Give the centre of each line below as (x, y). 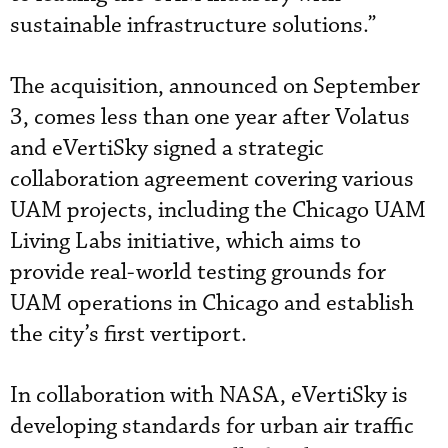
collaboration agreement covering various (212, 179)
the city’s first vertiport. (128, 334)
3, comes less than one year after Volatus (210, 117)
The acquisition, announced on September (215, 86)
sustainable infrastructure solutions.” (193, 25)
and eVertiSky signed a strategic (167, 148)
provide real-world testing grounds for (198, 272)
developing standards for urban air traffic (212, 426)
